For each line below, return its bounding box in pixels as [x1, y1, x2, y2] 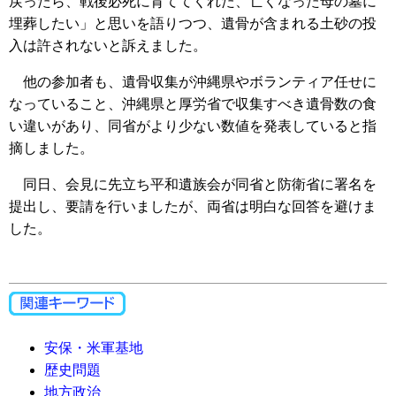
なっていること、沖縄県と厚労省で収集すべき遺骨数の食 [9, 96, 377, 112]
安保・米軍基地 [44, 340, 143, 356]
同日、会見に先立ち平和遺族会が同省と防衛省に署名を [9, 177, 377, 193]
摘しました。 [9, 141, 94, 156]
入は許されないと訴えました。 [9, 38, 207, 54]
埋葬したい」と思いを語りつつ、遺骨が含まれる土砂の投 [9, 16, 377, 32]
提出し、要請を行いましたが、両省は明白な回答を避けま [9, 199, 377, 215]
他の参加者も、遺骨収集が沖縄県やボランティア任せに [9, 74, 377, 90]
